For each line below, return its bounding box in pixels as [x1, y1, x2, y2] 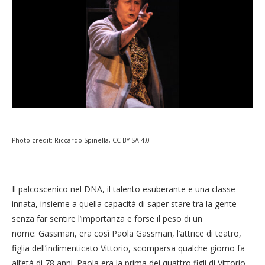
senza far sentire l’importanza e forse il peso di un [12, 212, 202, 224]
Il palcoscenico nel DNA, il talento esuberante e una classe [12, 183, 235, 195]
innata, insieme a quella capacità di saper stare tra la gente [12, 198, 237, 209]
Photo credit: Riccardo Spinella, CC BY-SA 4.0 [12, 135, 150, 144]
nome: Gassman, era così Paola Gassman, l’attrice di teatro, [12, 227, 241, 239]
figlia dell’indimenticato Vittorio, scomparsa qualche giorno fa [12, 242, 245, 254]
